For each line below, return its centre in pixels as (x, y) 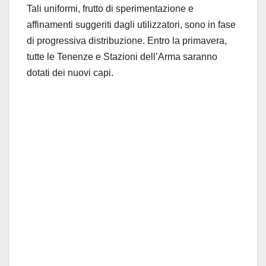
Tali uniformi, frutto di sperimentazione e (110, 8)
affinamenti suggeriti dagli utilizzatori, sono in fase (131, 24)
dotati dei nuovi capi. (70, 72)
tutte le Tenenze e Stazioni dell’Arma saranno (122, 56)
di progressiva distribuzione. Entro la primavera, (127, 40)
